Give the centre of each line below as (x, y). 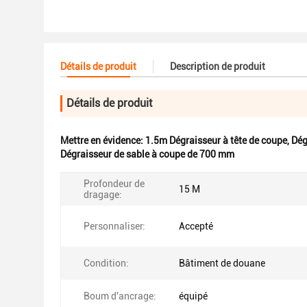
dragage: (103, 195)
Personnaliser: (114, 226)
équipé (193, 296)
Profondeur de (114, 184)
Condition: (106, 263)
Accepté (196, 226)
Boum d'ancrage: (120, 296)
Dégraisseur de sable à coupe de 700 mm (147, 154)
